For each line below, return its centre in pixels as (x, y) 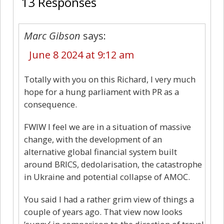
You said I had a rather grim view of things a (109, 199)
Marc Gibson (52, 35)
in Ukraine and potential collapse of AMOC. (107, 176)
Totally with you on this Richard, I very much (110, 79)
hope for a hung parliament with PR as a (101, 91)
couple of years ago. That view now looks (103, 211)
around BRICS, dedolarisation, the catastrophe (113, 164)
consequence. (50, 104)
